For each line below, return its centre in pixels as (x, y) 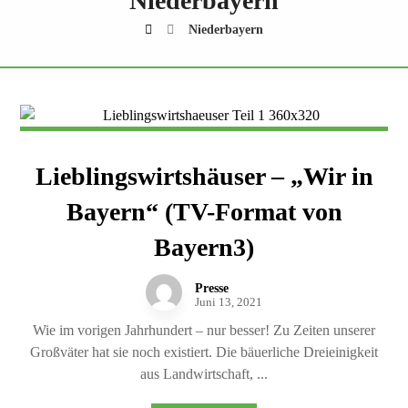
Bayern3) (204, 247)
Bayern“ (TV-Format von (204, 212)
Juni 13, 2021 (229, 302)
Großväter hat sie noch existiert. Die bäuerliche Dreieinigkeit (204, 352)
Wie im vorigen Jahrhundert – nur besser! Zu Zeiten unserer (204, 330)
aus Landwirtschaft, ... (204, 374)
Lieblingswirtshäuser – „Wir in (204, 176)
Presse (212, 288)
